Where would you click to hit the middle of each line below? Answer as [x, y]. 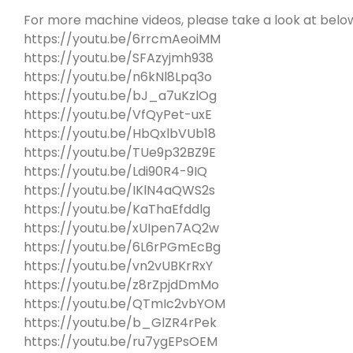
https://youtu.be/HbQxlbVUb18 [120, 133]
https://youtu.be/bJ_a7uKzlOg [120, 95]
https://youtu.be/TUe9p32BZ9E [120, 152]
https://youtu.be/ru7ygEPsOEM [121, 341]
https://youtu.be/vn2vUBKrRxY [118, 266]
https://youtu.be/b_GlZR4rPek [120, 322]
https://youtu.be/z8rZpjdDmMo [121, 284]
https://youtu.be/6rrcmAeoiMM [122, 39]
